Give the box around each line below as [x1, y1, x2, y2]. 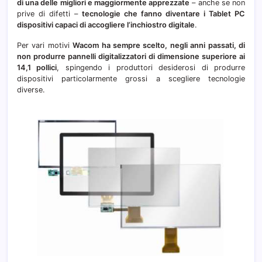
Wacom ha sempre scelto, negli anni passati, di [73, 40, 246, 50]
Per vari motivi [17, 40, 73, 50]
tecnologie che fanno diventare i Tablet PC [82, 9, 245, 18]
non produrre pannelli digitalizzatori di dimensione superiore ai [17, 51, 245, 61]
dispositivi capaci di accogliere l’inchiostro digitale [17, 20, 195, 29]
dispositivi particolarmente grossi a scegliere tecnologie [17, 74, 245, 83]
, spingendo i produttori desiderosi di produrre [57, 63, 246, 72]
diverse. [17, 85, 45, 94]
